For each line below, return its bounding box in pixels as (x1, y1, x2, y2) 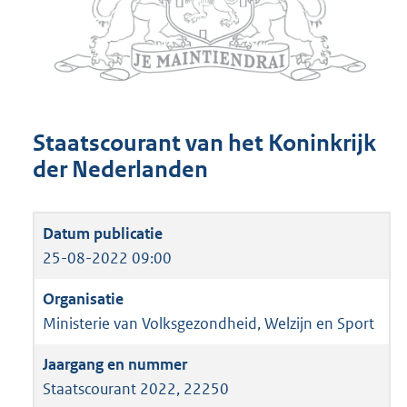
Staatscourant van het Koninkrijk (33, 129, 376, 158)
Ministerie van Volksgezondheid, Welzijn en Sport (43, 313, 374, 333)
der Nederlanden (33, 155, 208, 184)
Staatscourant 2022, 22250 (43, 378, 229, 399)
